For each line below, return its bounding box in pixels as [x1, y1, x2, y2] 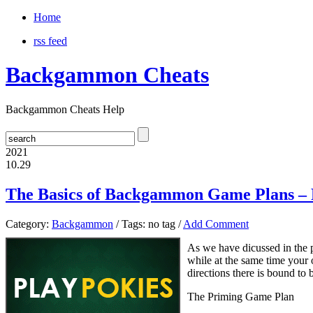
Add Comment [183, 217, 249, 230]
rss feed [34, 35, 67, 47]
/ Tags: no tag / [113, 217, 183, 230]
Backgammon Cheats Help [6, 103, 124, 115]
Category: [6, 217, 52, 230]
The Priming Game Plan [187, 290, 294, 303]
